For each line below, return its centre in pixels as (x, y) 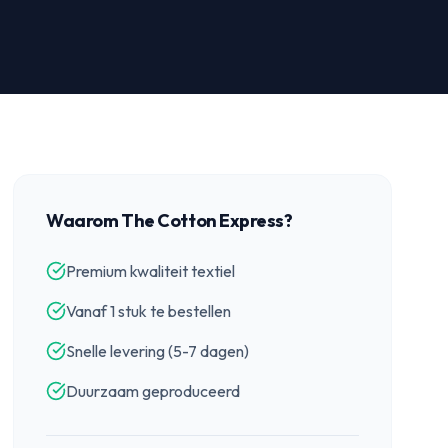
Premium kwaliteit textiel (151, 271)
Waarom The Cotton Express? (169, 220)
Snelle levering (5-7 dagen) (158, 351)
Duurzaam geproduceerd (153, 391)
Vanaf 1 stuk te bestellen (149, 311)
